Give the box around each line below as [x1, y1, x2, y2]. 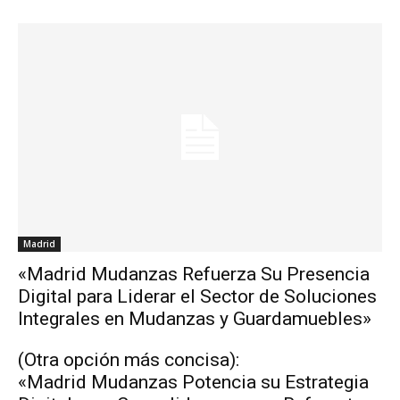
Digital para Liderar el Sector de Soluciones [18, 285, 377, 307]
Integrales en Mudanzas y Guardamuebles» [18, 307, 371, 329]
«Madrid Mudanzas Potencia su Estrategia [18, 371, 369, 393]
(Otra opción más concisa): [18, 348, 239, 371]
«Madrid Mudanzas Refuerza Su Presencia [18, 262, 370, 285]
